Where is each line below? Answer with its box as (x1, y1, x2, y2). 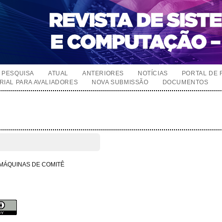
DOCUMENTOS (162, 79, 209, 86)
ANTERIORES (82, 70, 124, 77)
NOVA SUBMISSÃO (92, 79, 149, 86)
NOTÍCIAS (138, 70, 168, 77)
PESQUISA (1, 70, 35, 77)
